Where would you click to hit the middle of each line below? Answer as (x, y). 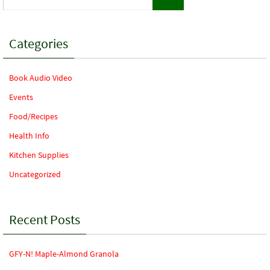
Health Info (29, 136)
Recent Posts (45, 220)
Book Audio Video (41, 78)
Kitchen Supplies (39, 155)
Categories (39, 44)
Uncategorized (35, 174)
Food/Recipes (33, 117)
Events (21, 97)
